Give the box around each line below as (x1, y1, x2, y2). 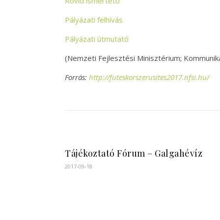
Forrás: (65, 72, 89, 82)
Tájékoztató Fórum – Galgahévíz (65, 147, 202, 159)
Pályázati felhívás (65, 15, 123, 25)
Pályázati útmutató (65, 34, 129, 44)
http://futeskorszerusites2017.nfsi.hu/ (89, 72, 209, 82)
